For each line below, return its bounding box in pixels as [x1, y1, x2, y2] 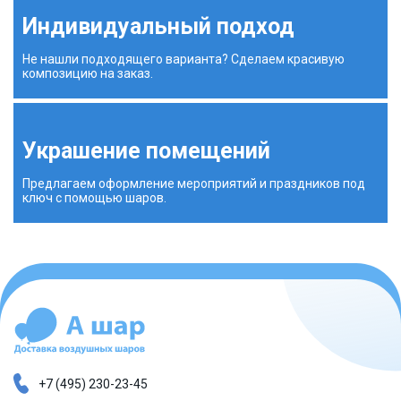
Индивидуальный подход [22, 13, 294, 40]
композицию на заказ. [22, 66, 153, 81]
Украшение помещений [22, 138, 270, 165]
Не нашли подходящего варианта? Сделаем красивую [22, 52, 345, 67]
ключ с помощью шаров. [22, 191, 166, 206]
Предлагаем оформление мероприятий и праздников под [22, 176, 365, 192]
